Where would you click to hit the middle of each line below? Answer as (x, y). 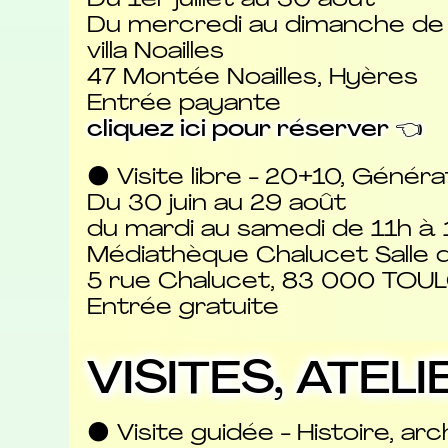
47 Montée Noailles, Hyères (252, 78)
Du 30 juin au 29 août (216, 205)
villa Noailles (155, 52)
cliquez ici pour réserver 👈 (254, 130)
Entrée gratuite (182, 309)
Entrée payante (183, 104)
